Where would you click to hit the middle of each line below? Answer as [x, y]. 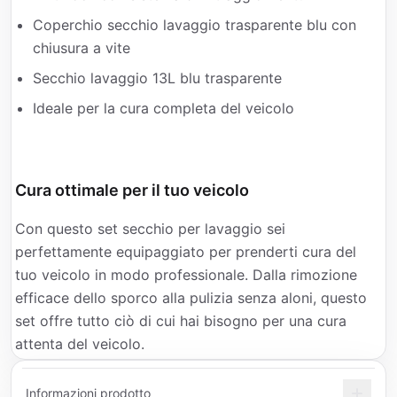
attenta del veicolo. [80, 344]
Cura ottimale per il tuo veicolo [132, 190]
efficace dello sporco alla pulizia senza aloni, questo [191, 298]
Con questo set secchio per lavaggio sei [150, 229]
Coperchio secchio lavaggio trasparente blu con [195, 25]
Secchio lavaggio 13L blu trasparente [157, 78]
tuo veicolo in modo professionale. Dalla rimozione [186, 275]
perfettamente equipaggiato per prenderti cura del [186, 252]
